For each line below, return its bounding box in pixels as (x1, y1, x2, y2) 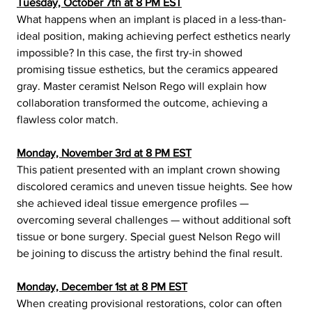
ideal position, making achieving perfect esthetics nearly (16, 30, 293, 42)
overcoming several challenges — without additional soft (16, 214, 294, 226)
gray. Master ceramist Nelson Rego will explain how (16, 80, 270, 93)
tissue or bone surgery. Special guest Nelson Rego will (16, 231, 283, 243)
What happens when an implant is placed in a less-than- (16, 13, 286, 26)
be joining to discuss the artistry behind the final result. (16, 247, 283, 260)
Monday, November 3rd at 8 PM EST (16, 147, 192, 159)
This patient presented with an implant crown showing (16, 164, 283, 176)
